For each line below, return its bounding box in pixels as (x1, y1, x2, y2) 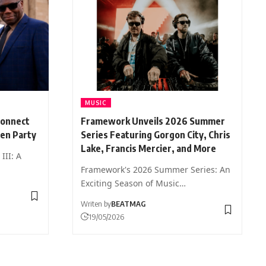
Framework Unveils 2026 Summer (81, 115, 226, 127)
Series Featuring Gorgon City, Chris (81, 128, 231, 141)
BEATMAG (111, 198, 146, 208)
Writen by (81, 198, 112, 208)
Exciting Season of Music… (81, 177, 186, 189)
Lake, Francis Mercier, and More (81, 142, 217, 154)
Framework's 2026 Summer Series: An (81, 163, 231, 175)
